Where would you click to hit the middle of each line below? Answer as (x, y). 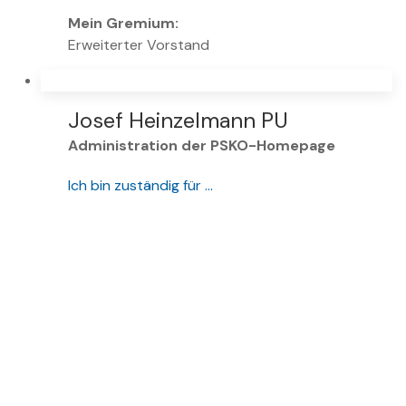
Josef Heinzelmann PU (178, 121)
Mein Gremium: (123, 24)
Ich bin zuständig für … (140, 186)
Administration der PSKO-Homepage (202, 146)
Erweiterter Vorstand (139, 45)
